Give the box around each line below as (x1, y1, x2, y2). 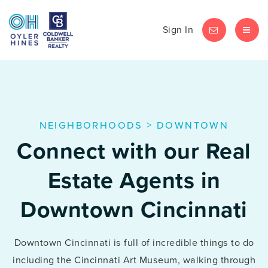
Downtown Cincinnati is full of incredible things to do (14, 236, 254, 249)
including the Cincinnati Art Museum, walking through (13, 253, 255, 267)
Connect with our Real (17, 134, 251, 167)
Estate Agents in (47, 163, 221, 197)
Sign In (162, 23, 193, 36)
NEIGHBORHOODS (39, 118, 143, 133)
